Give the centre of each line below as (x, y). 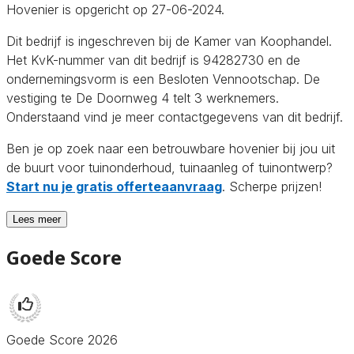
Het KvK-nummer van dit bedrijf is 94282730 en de (153, 60)
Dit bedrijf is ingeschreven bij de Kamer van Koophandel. (169, 41)
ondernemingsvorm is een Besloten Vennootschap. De (163, 79)
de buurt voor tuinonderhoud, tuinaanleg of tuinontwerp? (169, 167)
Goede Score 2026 (62, 339)
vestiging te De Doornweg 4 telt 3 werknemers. (143, 98)
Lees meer (37, 219)
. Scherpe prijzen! (272, 186)
